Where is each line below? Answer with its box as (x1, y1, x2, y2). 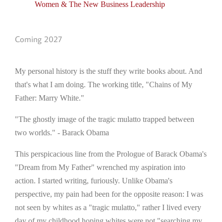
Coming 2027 (15, 34, 62, 45)
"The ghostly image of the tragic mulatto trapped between (15, 114, 194, 123)
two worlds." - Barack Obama (15, 128, 109, 137)
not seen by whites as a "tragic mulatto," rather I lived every (15, 203, 201, 212)
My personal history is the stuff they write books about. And (15, 66, 202, 75)
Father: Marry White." (15, 93, 84, 102)
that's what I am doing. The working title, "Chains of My (15, 80, 192, 89)
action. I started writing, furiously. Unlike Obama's (15, 176, 172, 185)
